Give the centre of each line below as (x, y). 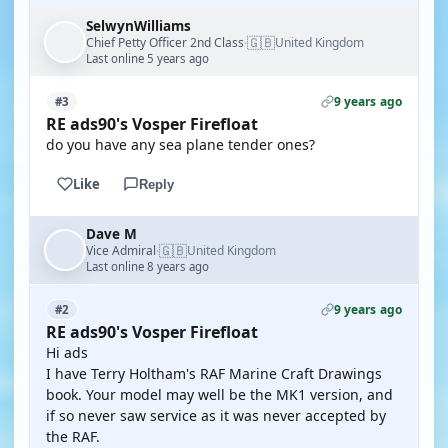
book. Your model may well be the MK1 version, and (219, 394)
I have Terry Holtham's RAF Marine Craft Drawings (214, 373)
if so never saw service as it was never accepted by (216, 415)
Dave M (111, 234)
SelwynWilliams (138, 26)
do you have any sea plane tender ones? (180, 144)
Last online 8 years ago (147, 266)
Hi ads (67, 352)
